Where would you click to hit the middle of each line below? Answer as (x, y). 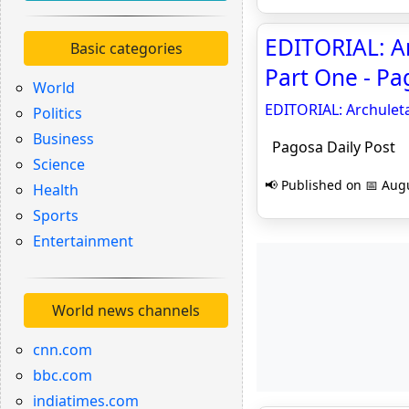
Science (59, 164)
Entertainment (83, 241)
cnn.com (63, 350)
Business (63, 139)
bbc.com (63, 375)
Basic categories (126, 48)
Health (56, 190)
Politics (58, 113)
